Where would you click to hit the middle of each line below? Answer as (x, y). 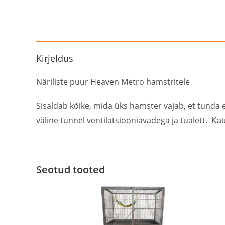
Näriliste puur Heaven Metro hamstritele (113, 82)
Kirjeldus (55, 59)
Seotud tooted (71, 170)
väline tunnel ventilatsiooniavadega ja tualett (121, 120)
